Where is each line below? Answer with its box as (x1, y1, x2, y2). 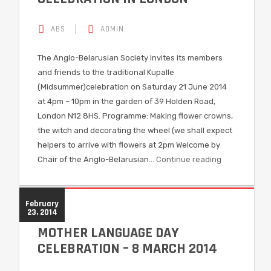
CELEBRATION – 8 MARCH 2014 (38, 240, 217, 258)
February (25, 198, 59, 209)
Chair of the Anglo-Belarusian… (38, 155, 156, 164)
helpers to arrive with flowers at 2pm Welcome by (38, 140, 220, 149)
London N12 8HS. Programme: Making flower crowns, (38, 111, 233, 120)
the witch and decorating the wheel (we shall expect (38, 126, 232, 135)
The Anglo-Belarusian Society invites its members (38, 53, 223, 62)
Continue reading (156, 155, 221, 164)
